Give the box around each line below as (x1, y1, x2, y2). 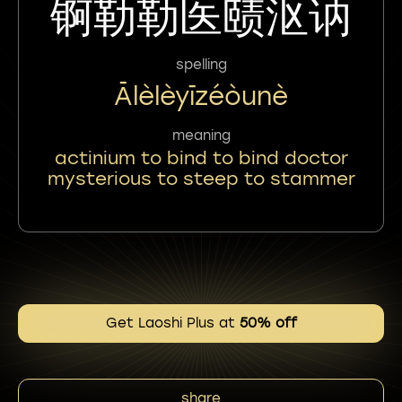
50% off (239, 315, 297, 331)
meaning (171, 127, 231, 144)
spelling (175, 57, 227, 73)
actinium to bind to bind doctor (54, 147, 348, 169)
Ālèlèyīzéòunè (114, 81, 288, 111)
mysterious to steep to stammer (47, 168, 355, 189)
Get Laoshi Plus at (105, 315, 240, 331)
